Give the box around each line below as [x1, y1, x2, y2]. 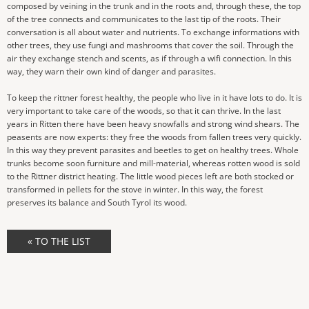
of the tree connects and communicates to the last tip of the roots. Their [7, 13, 281, 25]
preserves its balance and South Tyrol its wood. [7, 197, 187, 208]
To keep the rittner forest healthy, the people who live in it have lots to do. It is [7, 92, 302, 103]
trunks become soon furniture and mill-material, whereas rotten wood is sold [7, 157, 300, 169]
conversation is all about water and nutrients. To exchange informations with [7, 26, 299, 38]
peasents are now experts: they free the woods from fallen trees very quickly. [7, 131, 301, 143]
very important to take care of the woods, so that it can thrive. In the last [7, 105, 281, 117]
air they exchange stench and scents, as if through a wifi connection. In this [7, 52, 292, 64]
